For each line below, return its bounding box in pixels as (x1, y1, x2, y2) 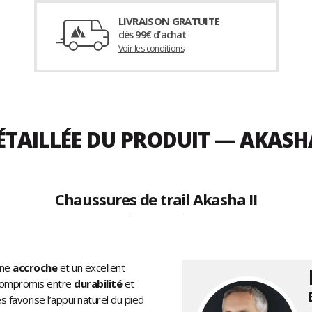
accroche (13, 260, 60, 275)
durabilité (74, 276, 125, 291)
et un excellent (59, 260, 125, 275)
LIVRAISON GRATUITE (118, 14, 220, 29)
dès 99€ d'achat (118, 28, 187, 42)
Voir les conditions (118, 42, 185, 55)
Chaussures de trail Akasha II (54, 189, 258, 210)
